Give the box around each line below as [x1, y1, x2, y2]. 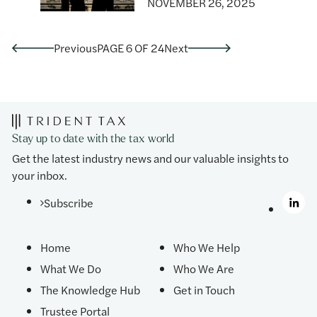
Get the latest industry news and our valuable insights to [12, 149, 289, 166]
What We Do [40, 260, 102, 277]
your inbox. [12, 166, 68, 183]
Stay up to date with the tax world [12, 134, 175, 146]
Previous [54, 40, 98, 57]
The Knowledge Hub [40, 281, 141, 298]
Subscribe [43, 194, 93, 211]
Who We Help [173, 238, 240, 255]
